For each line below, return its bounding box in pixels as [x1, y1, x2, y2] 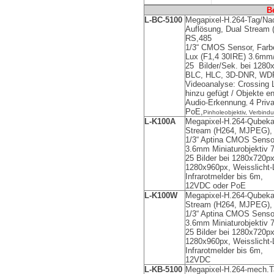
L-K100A [144, 117, 176, 126]
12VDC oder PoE [185, 181, 246, 190]
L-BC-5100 [144, 15, 182, 24]
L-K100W [144, 191, 177, 200]
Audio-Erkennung [185, 98, 246, 107]
